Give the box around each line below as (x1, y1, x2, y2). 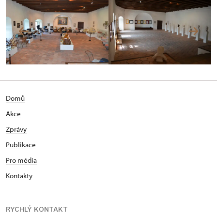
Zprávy (6, 124, 27, 134)
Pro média (6, 155, 37, 165)
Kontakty (6, 171, 32, 180)
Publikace (6, 140, 36, 149)
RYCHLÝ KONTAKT (6, 204, 68, 214)
